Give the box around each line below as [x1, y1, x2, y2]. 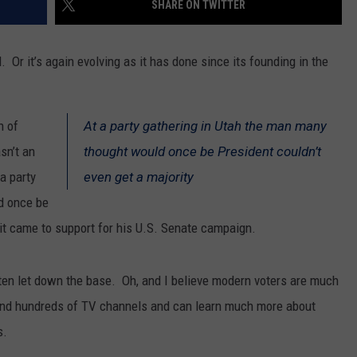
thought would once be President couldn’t [84, 143, 321, 160]
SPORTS [117, 25, 157, 38]
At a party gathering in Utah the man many [84, 118, 327, 135]
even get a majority [84, 169, 194, 186]
